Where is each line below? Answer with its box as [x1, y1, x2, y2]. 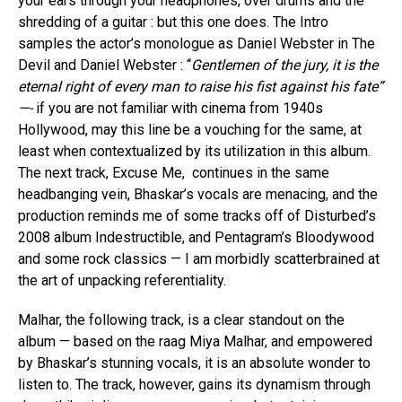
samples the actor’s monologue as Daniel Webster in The [18, 34, 375, 52]
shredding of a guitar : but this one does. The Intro [18, 13, 328, 31]
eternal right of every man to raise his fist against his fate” [18, 77, 383, 95]
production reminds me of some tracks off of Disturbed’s [18, 206, 376, 224]
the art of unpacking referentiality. [18, 271, 230, 289]
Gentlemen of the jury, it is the [191, 56, 378, 74]
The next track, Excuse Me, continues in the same [18, 163, 329, 181]
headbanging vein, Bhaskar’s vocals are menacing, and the [18, 185, 378, 203]
